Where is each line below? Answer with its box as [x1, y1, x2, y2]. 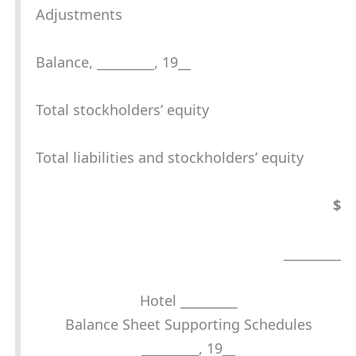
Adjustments [36, 5, 122, 25]
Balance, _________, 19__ [36, 52, 191, 72]
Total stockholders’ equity [36, 100, 209, 120]
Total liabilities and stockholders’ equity [36, 148, 304, 168]
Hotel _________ [139, 291, 238, 311]
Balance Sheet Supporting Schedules [64, 315, 312, 335]
